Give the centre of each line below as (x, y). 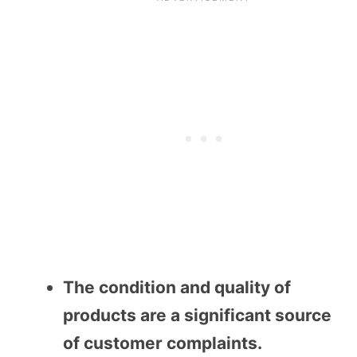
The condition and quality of (177, 288)
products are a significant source (197, 316)
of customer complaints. (163, 343)
